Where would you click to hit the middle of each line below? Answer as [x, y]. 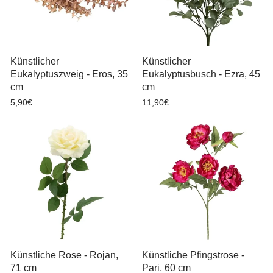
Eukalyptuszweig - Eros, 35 [69, 74]
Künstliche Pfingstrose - [193, 255]
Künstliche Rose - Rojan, [64, 255]
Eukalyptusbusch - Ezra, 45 [201, 74]
